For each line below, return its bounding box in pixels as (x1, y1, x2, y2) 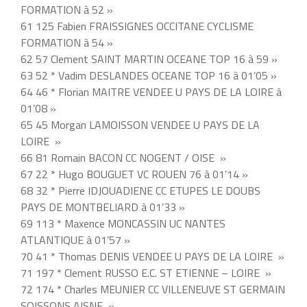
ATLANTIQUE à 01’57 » (21, 232, 130, 249)
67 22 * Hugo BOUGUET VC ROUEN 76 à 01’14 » (21, 166, 248, 183)
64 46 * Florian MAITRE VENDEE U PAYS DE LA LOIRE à (21, 84, 282, 101)
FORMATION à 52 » (21, 1, 113, 19)
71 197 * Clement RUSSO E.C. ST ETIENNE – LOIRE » (21, 265, 271, 282)
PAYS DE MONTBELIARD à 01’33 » (21, 199, 185, 216)
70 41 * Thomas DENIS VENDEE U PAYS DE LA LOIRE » (21, 248, 284, 265)
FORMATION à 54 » (21, 34, 113, 51)
